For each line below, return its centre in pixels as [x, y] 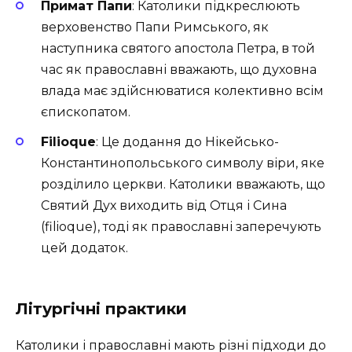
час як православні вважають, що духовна [179, 69]
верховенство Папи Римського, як [155, 27]
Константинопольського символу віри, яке [183, 163]
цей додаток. [84, 248]
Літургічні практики [101, 309]
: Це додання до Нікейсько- [187, 142]
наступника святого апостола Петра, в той [178, 48]
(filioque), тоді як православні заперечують [181, 227]
